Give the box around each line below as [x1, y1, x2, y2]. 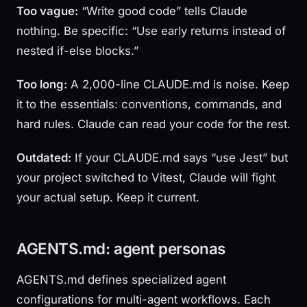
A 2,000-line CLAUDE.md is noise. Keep [67, 77, 289, 92]
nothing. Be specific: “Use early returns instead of [16, 24, 286, 38]
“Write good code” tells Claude [78, 4, 247, 19]
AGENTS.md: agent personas [16, 239, 225, 258]
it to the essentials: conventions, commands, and [16, 97, 282, 112]
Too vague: [16, 4, 78, 19]
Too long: [16, 77, 67, 92]
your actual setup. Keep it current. [16, 191, 199, 205]
